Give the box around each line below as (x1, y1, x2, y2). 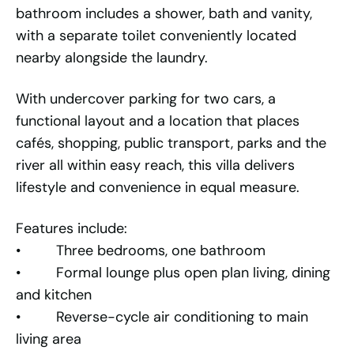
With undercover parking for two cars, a (16, 89, 276, 109)
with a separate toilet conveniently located (16, 26, 296, 46)
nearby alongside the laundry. (16, 48, 208, 68)
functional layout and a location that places (16, 111, 299, 131)
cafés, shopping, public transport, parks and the (16, 134, 326, 153)
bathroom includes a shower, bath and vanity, (16, 4, 312, 24)
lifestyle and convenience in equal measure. (16, 178, 299, 198)
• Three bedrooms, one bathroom (16, 241, 265, 261)
